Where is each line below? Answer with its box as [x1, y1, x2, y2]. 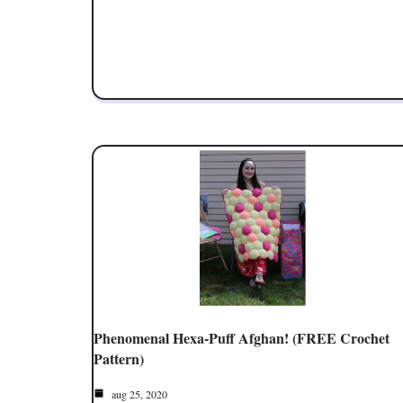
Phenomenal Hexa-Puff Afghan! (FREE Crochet [94, 327, 390, 348]
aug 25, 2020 [109, 386, 167, 401]
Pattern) [94, 347, 144, 369]
